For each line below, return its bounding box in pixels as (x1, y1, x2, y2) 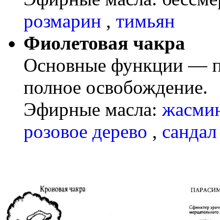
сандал (162, 120, 217, 142)
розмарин (24, 10, 106, 31)
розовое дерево (24, 120, 152, 142)
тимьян (116, 10, 175, 31)
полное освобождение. (24, 76, 208, 98)
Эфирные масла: (24, 98, 162, 120)
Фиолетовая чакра (24, 32, 185, 54)
